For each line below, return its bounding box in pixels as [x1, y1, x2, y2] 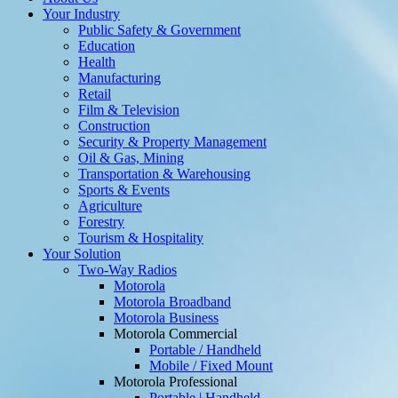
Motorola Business [114, 310, 219, 326]
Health [78, 54, 115, 70]
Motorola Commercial [114, 326, 237, 342]
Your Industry [43, 6, 120, 22]
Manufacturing [78, 70, 161, 86]
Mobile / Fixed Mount [149, 358, 273, 374]
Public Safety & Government [78, 22, 241, 38]
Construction [78, 118, 150, 134]
